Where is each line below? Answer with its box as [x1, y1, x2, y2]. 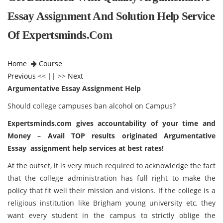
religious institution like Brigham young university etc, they [7, 198, 216, 208]
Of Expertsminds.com [7, 29, 112, 41]
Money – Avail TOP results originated [7, 131, 164, 140]
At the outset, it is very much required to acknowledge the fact [7, 161, 216, 170]
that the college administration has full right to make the [7, 173, 216, 183]
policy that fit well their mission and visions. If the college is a [7, 186, 216, 195]
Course [39, 59, 62, 68]
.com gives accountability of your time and [55, 118, 216, 128]
